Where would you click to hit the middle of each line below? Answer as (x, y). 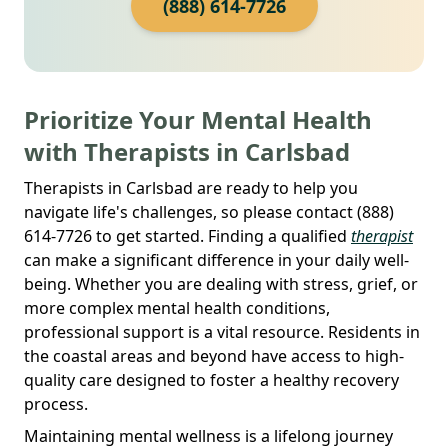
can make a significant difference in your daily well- (216, 259)
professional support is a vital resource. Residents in (222, 331)
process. (56, 403)
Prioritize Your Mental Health (198, 119)
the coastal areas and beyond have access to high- (214, 355)
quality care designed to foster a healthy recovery (211, 379)
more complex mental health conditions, (177, 307)
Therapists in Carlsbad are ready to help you (191, 187)
